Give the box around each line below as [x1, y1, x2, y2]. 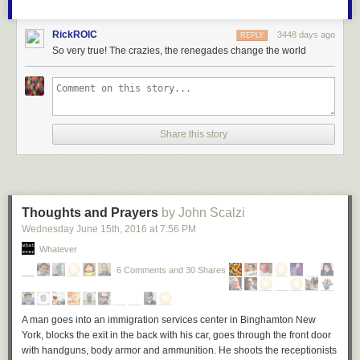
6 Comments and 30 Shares [117, 265, 226, 275]
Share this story [160, 129, 227, 140]
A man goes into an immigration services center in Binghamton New [22, 314, 316, 325]
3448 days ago [277, 30, 335, 39]
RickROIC [52, 29, 97, 40]
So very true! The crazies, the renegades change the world [52, 45, 306, 56]
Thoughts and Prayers [22, 206, 158, 219]
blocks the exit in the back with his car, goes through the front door [43, 329, 331, 341]
